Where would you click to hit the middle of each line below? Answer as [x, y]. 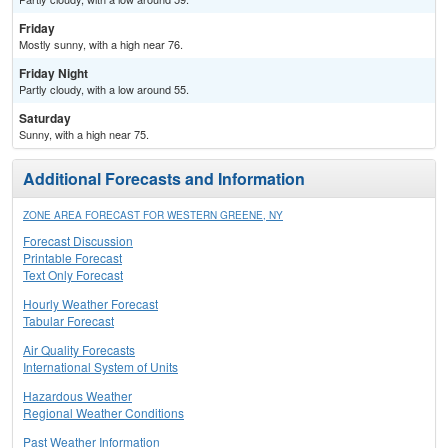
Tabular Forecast [68, 321]
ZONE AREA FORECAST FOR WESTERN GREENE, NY [153, 215]
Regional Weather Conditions [103, 413]
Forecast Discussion [78, 241]
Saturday [45, 118]
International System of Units [100, 367]
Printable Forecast [72, 258]
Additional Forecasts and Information [164, 179]
